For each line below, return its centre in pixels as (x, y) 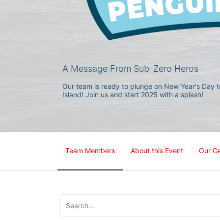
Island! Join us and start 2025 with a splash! (133, 95)
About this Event (157, 150)
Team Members (90, 150)
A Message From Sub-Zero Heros (130, 69)
